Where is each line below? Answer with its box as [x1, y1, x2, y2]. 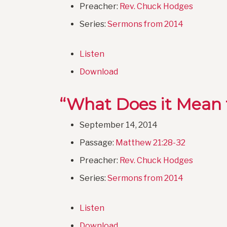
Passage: [80, 138, 116, 148]
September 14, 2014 [80, 120, 158, 130]
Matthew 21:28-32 [116, 138, 185, 148]
